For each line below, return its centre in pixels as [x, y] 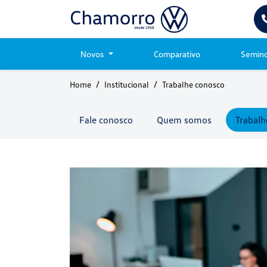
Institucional [127, 84]
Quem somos [184, 120]
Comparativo [177, 54]
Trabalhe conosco [193, 84]
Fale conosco [106, 120]
